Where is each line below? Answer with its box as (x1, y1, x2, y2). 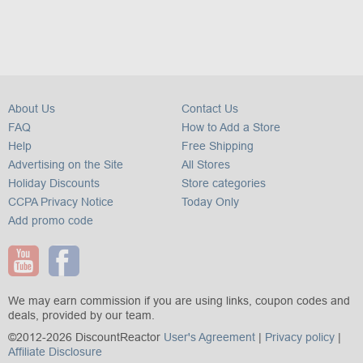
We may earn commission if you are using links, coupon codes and (8, 294, 350, 308)
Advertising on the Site (8, 158, 123, 171)
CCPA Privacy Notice (8, 195, 113, 208)
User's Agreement (164, 331, 255, 344)
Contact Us (181, 102, 238, 115)
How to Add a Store (181, 121, 280, 134)
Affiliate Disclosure (8, 345, 102, 359)
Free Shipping (181, 139, 254, 152)
